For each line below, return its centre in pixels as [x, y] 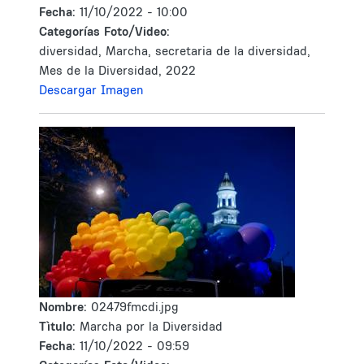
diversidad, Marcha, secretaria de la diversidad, [175, 51]
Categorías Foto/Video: [104, 31]
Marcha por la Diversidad [151, 326]
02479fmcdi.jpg [135, 307]
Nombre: [65, 307]
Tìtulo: [57, 326]
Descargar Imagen [91, 90]
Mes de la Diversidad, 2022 [117, 70]
